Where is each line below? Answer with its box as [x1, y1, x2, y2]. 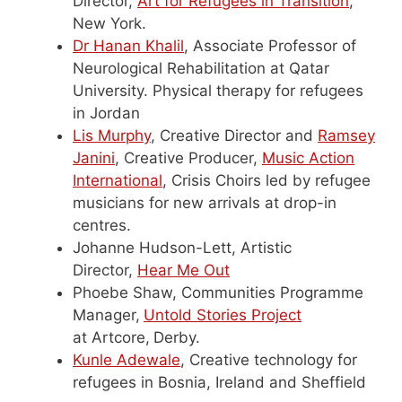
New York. [73, 13, 151, 32]
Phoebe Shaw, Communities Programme [73, 283, 363, 301]
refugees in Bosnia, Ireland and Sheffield [73, 372, 366, 391]
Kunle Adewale [73, 350, 180, 369]
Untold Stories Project [144, 305, 301, 324]
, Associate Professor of [184, 36, 356, 55]
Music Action [262, 148, 354, 167]
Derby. [153, 328, 200, 346]
